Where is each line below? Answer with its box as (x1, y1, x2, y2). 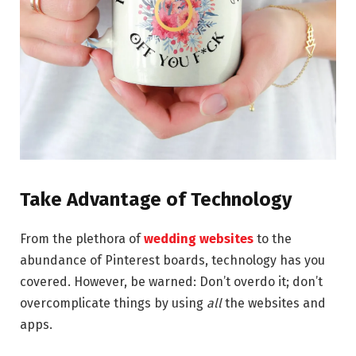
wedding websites (144, 231, 253, 247)
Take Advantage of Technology (20, 188, 292, 211)
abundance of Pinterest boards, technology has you (20, 253, 325, 269)
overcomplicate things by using (20, 296, 207, 311)
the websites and (225, 296, 326, 311)
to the (253, 231, 292, 247)
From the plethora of (20, 231, 144, 247)
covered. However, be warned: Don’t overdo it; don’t (20, 274, 323, 290)
